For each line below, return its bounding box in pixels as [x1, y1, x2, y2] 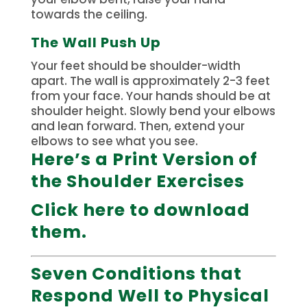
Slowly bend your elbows [129, 102, 275, 119]
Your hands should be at [125, 87, 271, 104]
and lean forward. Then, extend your [30, 117, 245, 134]
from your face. [30, 87, 123, 104]
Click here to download [30, 197, 250, 222]
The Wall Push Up [30, 32, 161, 52]
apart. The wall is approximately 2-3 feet [30, 72, 270, 89]
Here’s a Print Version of [30, 147, 258, 171]
